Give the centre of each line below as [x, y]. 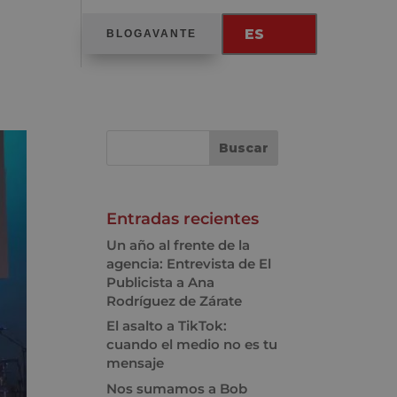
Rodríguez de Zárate [175, 300]
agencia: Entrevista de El [189, 263]
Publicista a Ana [161, 282]
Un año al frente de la [179, 245]
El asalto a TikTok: [167, 326]
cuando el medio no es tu [192, 345]
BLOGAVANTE [151, 34]
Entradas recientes [183, 218]
